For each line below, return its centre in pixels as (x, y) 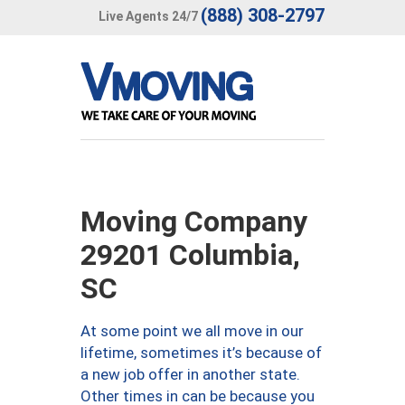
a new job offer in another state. (190, 374)
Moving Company (194, 221)
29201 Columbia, (190, 255)
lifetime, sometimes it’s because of (201, 353)
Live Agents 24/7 (148, 16)
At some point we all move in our (192, 331)
